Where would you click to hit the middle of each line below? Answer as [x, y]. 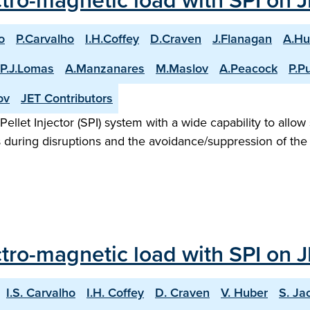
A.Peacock [248, 69]
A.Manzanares [105, 69]
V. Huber [244, 293]
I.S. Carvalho [41, 293]
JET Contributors [67, 98]
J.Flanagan [242, 39]
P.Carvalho [45, 39]
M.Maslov [182, 69]
